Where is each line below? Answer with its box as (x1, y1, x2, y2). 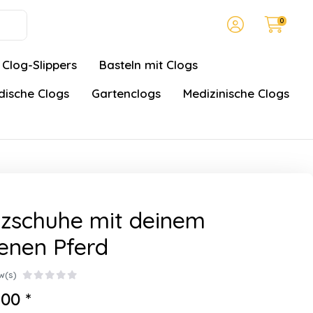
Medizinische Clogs (183, 86, 289, 101)
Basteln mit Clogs (99, 57, 198, 72)
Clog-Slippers (2, 57, 77, 72)
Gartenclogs (92, 86, 161, 101)
